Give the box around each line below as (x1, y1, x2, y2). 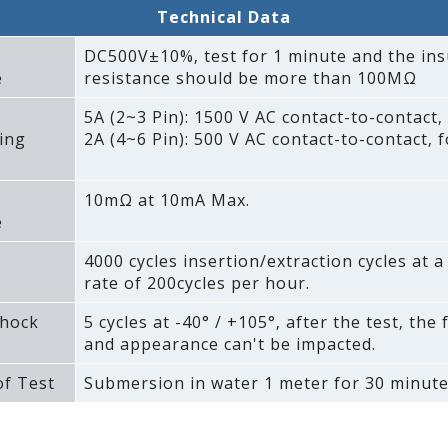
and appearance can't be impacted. (83, 333, 376, 356)
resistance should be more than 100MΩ (83, 67, 417, 90)
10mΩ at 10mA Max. (83, 189, 250, 212)
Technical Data (156, 6, 291, 29)
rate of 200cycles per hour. (83, 272, 310, 295)
